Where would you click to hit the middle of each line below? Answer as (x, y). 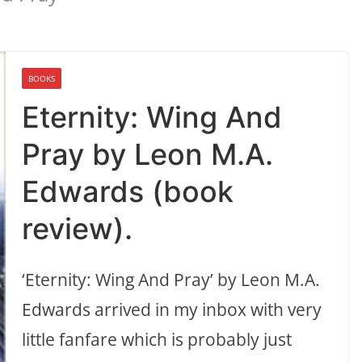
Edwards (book (128, 192)
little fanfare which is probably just (157, 340)
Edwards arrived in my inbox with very (172, 310)
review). (78, 229)
